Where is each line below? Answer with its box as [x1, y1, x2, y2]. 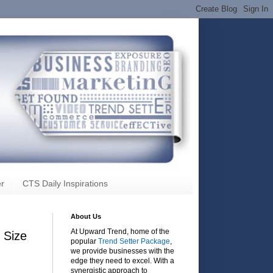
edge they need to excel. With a [71, 256, 174, 265]
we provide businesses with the [71, 246, 174, 255]
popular [71, 236, 98, 246]
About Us [71, 212, 101, 220]
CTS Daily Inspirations [23, 179, 108, 189]
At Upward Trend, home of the [71, 227, 169, 236]
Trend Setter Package [98, 236, 170, 246]
